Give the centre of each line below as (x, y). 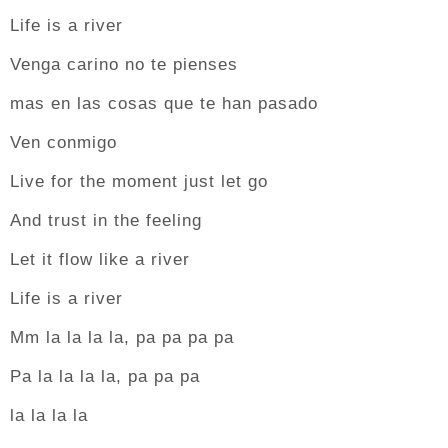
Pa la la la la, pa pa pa (105, 376)
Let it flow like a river (100, 259)
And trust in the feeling (106, 220)
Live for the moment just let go (139, 181)
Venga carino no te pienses (124, 64)
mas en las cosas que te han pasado (164, 103)
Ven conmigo (63, 142)
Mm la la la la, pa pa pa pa (122, 337)
